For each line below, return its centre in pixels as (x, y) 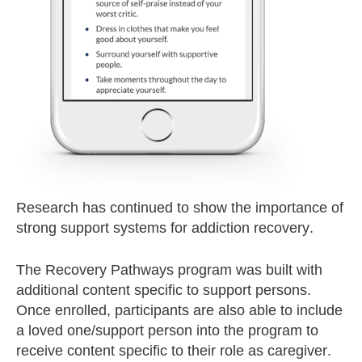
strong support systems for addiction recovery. (165, 228)
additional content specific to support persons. (164, 290)
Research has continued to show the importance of (180, 208)
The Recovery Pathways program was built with (169, 270)
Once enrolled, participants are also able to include (179, 311)
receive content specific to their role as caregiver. (174, 351)
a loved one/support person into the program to (167, 331)
